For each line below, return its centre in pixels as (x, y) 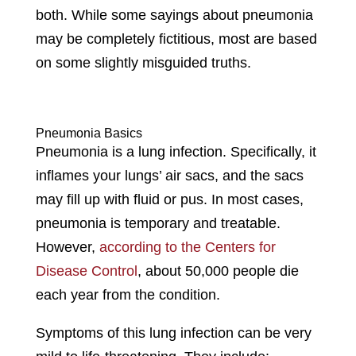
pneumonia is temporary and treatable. (158, 223)
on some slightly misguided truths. (143, 63)
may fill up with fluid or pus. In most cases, (169, 199)
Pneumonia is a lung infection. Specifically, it (176, 152)
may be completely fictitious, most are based (176, 39)
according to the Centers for (187, 247)
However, (67, 247)
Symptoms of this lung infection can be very (173, 333)
